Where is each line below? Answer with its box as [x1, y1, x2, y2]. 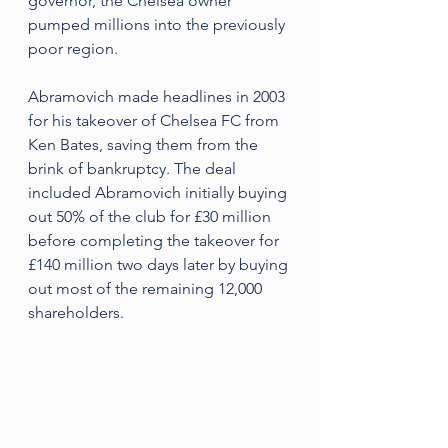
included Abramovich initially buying [28, 183, 291, 202]
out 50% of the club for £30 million [28, 207, 275, 226]
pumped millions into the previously [28, 15, 289, 34]
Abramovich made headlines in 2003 [28, 87, 289, 106]
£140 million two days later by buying [28, 255, 292, 274]
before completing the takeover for [28, 231, 283, 250]
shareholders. [28, 303, 124, 322]
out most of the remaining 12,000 [28, 279, 266, 298]
